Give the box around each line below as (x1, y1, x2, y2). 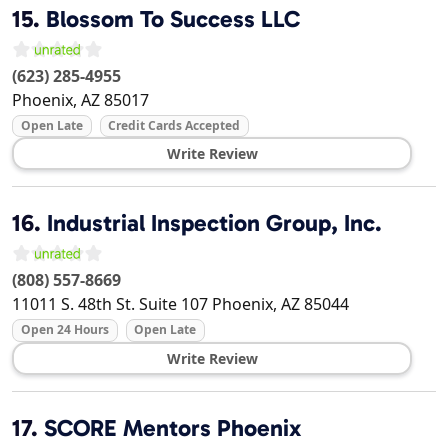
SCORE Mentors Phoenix (44, 413, 301, 442)
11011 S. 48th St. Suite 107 (12, 293, 208, 316)
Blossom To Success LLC (46, 5, 300, 34)
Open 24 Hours (20, 321, 109, 339)
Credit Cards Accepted (108, 117, 241, 135)
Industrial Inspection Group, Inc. (47, 209, 382, 238)
